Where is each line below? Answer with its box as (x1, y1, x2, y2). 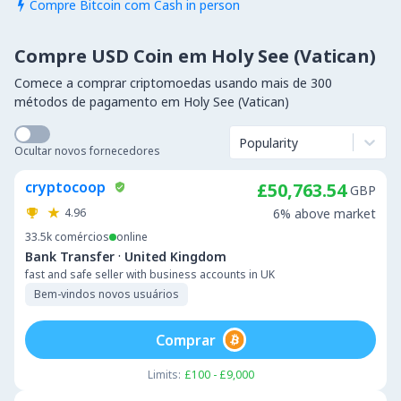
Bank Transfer (25, 247, 115, 265)
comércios (55, 229, 109, 244)
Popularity (239, 133, 298, 151)
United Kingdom (124, 247, 226, 265)
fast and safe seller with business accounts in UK (25, 267, 275, 282)
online (116, 229, 148, 244)
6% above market (273, 205, 376, 222)
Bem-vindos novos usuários (34, 286, 179, 302)
